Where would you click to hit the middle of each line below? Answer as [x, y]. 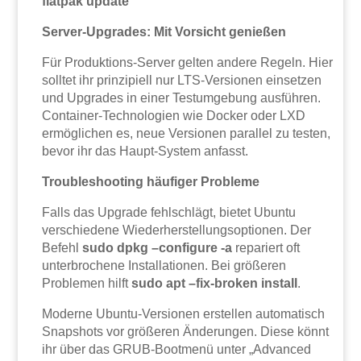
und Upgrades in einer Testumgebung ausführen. [182, 98]
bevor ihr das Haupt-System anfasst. [145, 151]
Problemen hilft [87, 284]
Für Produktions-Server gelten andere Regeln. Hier [188, 63]
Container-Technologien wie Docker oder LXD [174, 116]
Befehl [62, 248]
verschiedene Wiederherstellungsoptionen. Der [177, 230]
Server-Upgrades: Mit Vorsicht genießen [164, 32]
